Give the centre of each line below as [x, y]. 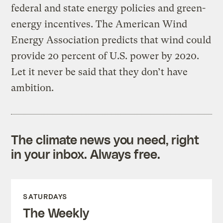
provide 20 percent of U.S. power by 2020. [105, 56]
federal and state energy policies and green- [109, 8]
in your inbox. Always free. [86, 154]
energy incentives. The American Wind [99, 24]
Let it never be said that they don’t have [100, 72]
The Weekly [56, 212]
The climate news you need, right [105, 139]
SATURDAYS [45, 196]
